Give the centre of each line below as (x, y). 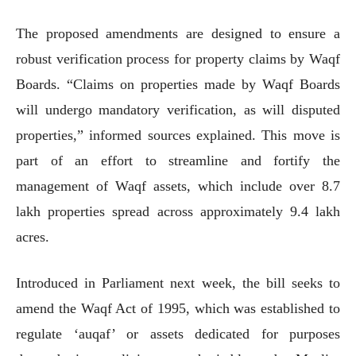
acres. (33, 236)
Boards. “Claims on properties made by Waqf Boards (178, 84)
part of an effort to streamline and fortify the (178, 160)
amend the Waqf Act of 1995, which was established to (178, 308)
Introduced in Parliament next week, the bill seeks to (178, 282)
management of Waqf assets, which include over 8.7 (178, 186)
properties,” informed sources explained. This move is (178, 135)
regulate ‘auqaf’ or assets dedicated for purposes (178, 333)
